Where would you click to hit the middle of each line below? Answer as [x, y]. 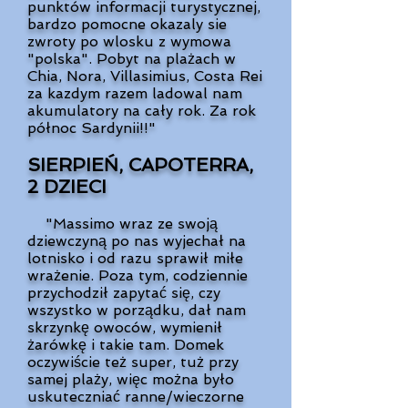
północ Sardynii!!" [92, 128]
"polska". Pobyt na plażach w [132, 59]
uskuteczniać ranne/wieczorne [136, 397]
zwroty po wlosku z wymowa [129, 41]
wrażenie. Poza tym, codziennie [138, 275]
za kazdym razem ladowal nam [135, 93]
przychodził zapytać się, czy [124, 293]
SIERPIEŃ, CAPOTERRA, [140, 165]
